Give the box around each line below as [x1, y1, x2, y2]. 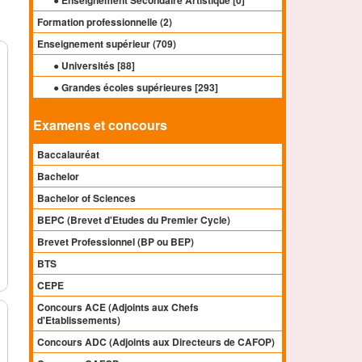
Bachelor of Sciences [37, 191, 137, 206]
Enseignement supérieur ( [37, 36, 157, 52]
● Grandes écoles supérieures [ [53, 80, 199, 95]
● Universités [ [53, 58, 121, 74]
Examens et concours [33, 116, 168, 135]
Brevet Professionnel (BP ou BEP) [37, 234, 195, 250]
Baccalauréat [37, 147, 100, 162]
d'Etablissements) [37, 313, 121, 328]
